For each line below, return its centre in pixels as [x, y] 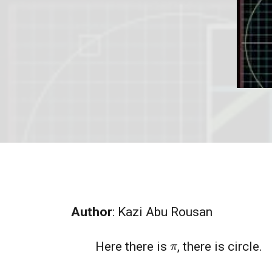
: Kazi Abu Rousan [162, 212]
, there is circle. [220, 247]
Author [92, 212]
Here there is [133, 247]
